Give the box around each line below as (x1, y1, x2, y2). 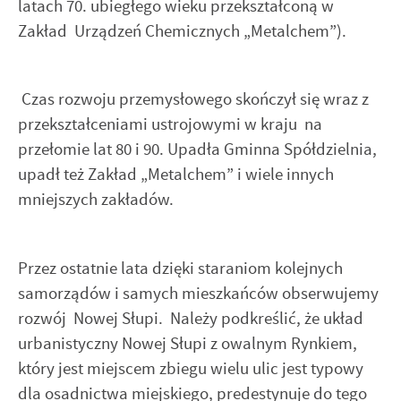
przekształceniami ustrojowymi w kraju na (18, 113, 322, 136)
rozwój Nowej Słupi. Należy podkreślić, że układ (18, 306, 363, 329)
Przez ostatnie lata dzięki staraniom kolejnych (18, 256, 343, 279)
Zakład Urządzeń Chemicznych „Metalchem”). (18, 19, 346, 42)
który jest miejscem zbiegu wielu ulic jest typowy (18, 356, 363, 380)
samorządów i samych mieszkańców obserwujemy (18, 281, 379, 304)
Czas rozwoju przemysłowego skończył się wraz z (18, 88, 369, 111)
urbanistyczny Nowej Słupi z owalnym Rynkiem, (18, 331, 357, 354)
